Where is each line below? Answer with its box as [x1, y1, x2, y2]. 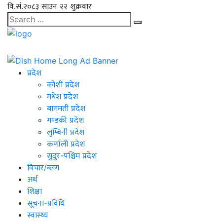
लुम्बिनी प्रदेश [47, 127, 84, 137]
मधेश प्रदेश [47, 91, 78, 102]
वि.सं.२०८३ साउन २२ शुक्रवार [7, 1, 92, 11]
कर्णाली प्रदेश [47, 139, 85, 149]
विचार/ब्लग [27, 162, 59, 173]
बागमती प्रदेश [47, 103, 85, 113]
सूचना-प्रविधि [27, 198, 65, 208]
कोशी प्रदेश [47, 79, 79, 90]
